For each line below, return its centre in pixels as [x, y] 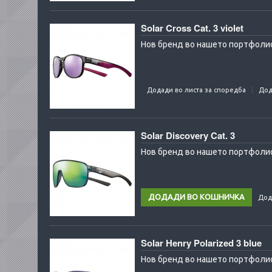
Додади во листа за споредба [196, 90]
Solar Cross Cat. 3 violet [192, 28]
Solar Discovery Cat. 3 [188, 135]
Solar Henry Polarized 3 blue [201, 243]
